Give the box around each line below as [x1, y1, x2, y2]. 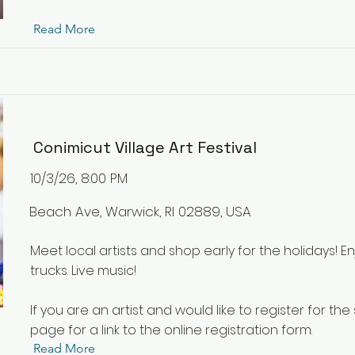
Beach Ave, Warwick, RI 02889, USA [29, 202, 251, 221]
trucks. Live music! [30, 261, 136, 280]
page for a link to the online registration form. [30, 321, 312, 339]
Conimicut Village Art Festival [33, 137, 257, 158]
